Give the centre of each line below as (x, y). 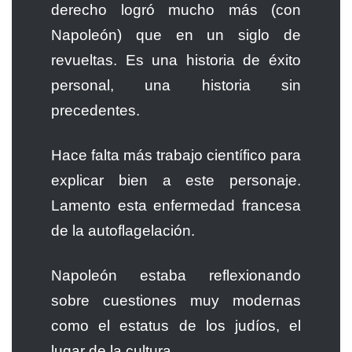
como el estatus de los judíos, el (176, 325)
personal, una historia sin (176, 85)
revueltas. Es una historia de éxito (176, 60)
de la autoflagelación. (123, 230)
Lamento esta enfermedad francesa (176, 205)
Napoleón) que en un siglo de (176, 35)
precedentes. (95, 110)
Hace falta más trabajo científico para (176, 155)
